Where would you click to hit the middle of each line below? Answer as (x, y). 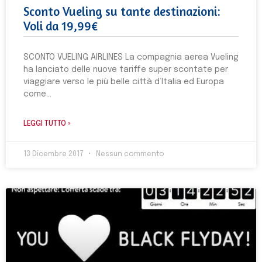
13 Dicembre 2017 (54, 154)
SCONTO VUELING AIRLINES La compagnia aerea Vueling (131, 57)
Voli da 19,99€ (61, 26)
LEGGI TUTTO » (47, 124)
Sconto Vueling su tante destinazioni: (122, 11)
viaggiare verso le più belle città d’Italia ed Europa (124, 82)
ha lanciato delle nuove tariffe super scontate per (126, 70)
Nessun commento (129, 154)
